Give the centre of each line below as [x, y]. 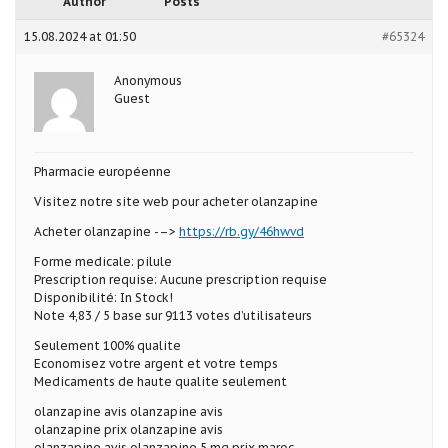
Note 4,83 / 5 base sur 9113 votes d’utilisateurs [173, 315]
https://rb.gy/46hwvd [241, 231]
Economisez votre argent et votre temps [156, 363]
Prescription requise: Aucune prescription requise [180, 279]
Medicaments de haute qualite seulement [160, 381]
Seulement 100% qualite [107, 345]
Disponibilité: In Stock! [103, 297]
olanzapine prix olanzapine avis [128, 429]
